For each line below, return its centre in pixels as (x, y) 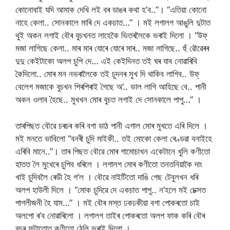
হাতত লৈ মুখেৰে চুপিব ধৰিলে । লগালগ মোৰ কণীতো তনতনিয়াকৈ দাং (109, 164)
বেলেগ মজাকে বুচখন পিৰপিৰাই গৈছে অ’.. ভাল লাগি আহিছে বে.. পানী (111, 87)
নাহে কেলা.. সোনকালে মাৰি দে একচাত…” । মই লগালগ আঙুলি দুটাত (113, 23)
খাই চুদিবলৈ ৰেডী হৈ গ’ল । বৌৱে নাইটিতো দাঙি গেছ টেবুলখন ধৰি (107, 177)
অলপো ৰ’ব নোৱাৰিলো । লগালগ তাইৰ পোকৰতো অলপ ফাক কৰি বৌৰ (110, 215)
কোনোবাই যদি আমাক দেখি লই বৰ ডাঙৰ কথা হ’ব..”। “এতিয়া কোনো (111, 10)
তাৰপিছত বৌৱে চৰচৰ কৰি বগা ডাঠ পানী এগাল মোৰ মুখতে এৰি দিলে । (111, 126)
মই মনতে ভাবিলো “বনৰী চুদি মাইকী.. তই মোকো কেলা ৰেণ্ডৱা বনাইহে (114, 138)
